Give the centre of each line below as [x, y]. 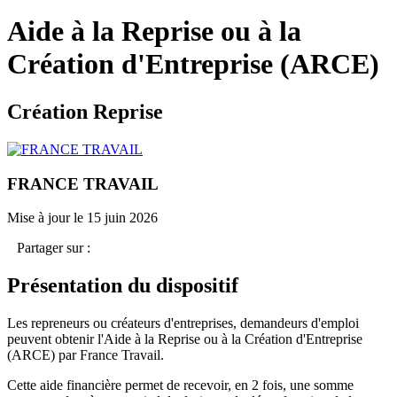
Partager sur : [54, 248]
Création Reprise [85, 111]
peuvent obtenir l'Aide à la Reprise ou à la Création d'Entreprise [185, 339]
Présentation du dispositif [123, 286]
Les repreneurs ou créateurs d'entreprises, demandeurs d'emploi [183, 323]
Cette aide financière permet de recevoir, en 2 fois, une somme [180, 385]
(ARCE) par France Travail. [86, 355]
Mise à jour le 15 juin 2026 [82, 218]
